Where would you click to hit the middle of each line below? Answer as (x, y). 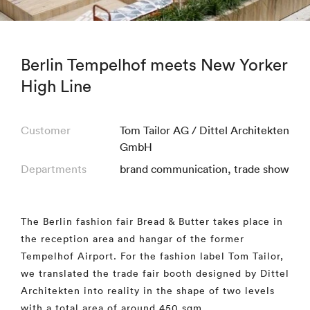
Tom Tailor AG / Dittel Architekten (204, 130)
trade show (262, 169)
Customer (46, 130)
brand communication (174, 169)
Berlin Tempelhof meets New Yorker (154, 64)
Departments (54, 169)
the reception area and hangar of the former (133, 239)
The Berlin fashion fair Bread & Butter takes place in (152, 221)
